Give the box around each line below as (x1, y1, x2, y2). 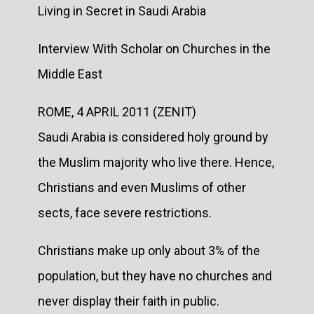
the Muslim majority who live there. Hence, (38, 154, 274, 170)
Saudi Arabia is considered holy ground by (38, 129, 268, 144)
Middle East (38, 66, 102, 81)
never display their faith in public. (38, 293, 219, 308)
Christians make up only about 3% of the (38, 243, 260, 258)
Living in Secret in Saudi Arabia (38, 3, 206, 18)
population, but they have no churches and (38, 268, 272, 283)
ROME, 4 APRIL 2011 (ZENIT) (38, 104, 196, 119)
